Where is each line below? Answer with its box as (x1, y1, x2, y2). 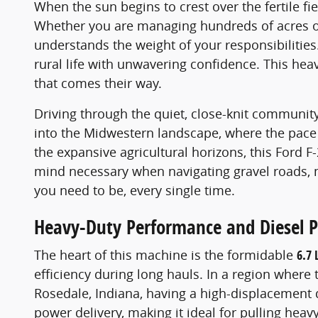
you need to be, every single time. (34, 181, 235, 199)
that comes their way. (34, 74, 162, 92)
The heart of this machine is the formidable (34, 246, 297, 264)
